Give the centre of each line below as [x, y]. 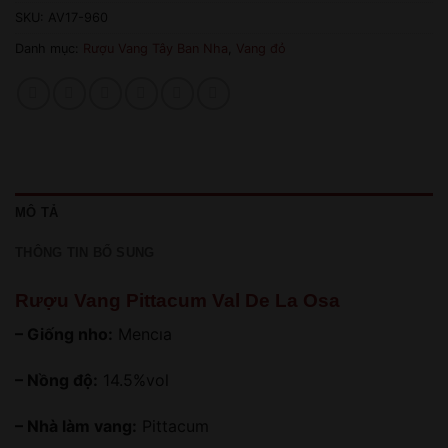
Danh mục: [49, 48]
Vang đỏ [261, 48]
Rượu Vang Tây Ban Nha [155, 48]
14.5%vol [133, 380]
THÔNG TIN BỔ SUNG [85, 252]
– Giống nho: [64, 334]
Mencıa [142, 334]
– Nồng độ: [56, 380]
